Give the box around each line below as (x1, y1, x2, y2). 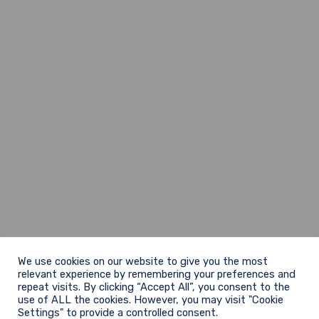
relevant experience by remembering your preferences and (18, 268, 296, 281)
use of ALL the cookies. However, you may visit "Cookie (18, 293, 283, 306)
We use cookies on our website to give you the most (18, 255, 268, 268)
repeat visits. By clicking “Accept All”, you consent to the (18, 281, 290, 293)
